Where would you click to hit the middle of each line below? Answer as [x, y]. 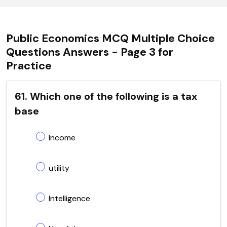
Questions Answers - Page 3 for [90, 52]
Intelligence [69, 198]
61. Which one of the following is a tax [106, 96]
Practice [29, 65]
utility [59, 168]
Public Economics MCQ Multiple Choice [110, 38]
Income [62, 137]
